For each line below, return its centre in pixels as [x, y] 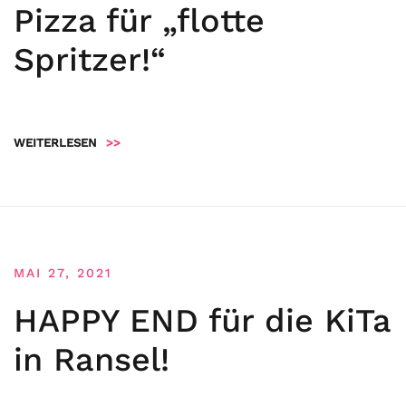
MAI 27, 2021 [63, 273]
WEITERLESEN [55, 143]
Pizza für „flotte [139, 21]
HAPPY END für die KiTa [202, 321]
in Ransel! [92, 360]
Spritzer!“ [90, 60]
